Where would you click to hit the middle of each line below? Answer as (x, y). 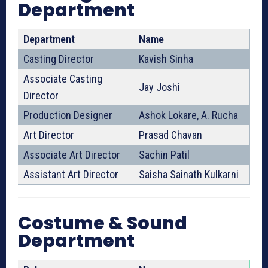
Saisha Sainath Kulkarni (189, 175)
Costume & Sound (103, 223)
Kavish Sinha (166, 59)
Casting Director (59, 59)
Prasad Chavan (170, 135)
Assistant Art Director (71, 175)
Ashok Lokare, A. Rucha (188, 115)
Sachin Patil (164, 155)
